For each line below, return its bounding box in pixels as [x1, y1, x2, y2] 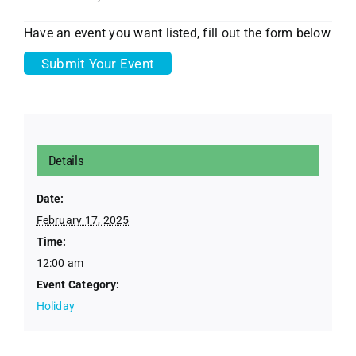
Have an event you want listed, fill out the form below [24, 25, 331, 41]
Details [48, 153, 84, 169]
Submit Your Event [41, 55, 155, 72]
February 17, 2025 [36, 214, 130, 227]
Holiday [36, 300, 75, 313]
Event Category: [36, 278, 120, 292]
